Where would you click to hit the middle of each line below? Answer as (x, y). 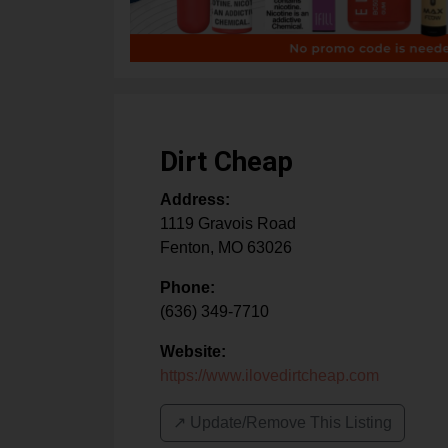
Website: (193, 352)
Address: (195, 200)
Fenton (185, 248)
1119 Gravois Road (228, 224)
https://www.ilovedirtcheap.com (269, 376)
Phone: (187, 288)
